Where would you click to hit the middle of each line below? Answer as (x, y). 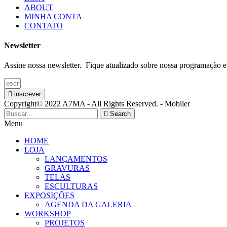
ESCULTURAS (71, 186)
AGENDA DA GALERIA (88, 205)
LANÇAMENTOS (76, 159)
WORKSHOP (48, 214)
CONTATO (44, 25)
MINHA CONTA (53, 16)
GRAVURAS (67, 168)
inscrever (28, 94)
